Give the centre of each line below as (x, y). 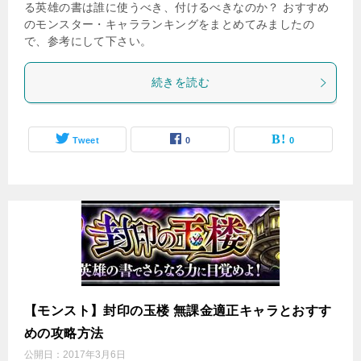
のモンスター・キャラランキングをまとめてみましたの (169, 24)
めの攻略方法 (64, 333)
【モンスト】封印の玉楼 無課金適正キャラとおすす (178, 311)
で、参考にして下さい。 (88, 41)
